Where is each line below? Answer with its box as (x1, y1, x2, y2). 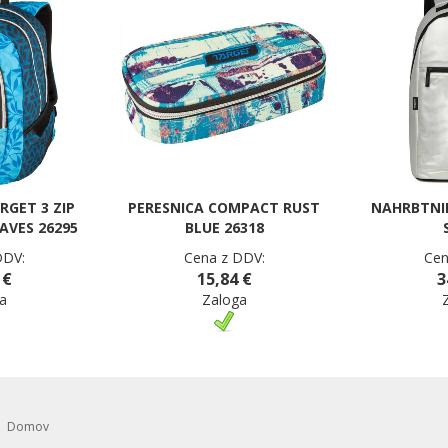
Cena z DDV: (183, 247, 265, 267)
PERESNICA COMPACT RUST (128, 197, 320, 217)
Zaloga (201, 289, 247, 309)
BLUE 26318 (184, 217, 264, 237)
